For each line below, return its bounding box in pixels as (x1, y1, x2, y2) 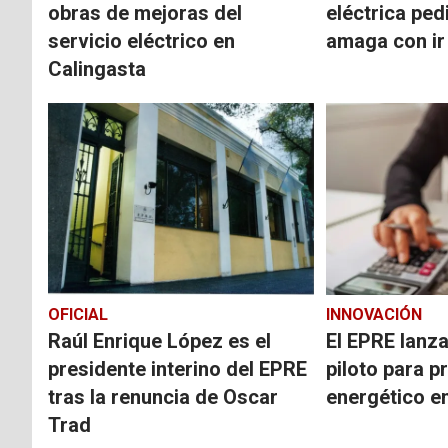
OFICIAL (48, 304, 108, 324)
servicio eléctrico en (48, 28, 235, 53)
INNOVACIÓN (325, 304, 422, 324)
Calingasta (48, 56, 146, 81)
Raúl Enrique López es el (48, 328, 271, 353)
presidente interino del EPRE (48, 356, 307, 381)
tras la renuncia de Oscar (48, 384, 278, 409)
